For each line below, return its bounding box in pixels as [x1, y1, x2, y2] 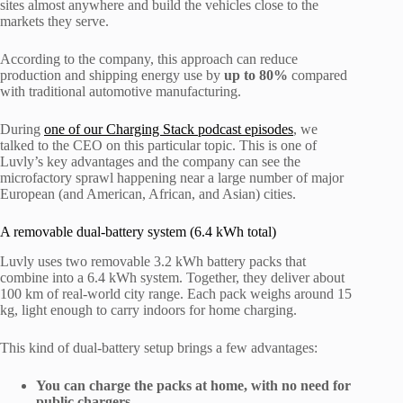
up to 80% [224, 67, 288, 84]
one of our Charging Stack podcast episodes [44, 121, 293, 138]
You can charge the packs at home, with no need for [36, 378, 351, 394]
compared [288, 67, 347, 84]
